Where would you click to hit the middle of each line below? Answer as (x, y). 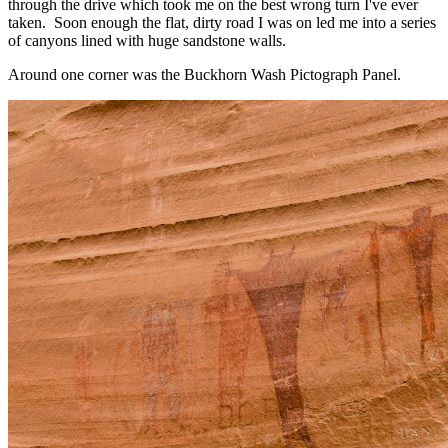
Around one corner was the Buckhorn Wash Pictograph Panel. (204, 74)
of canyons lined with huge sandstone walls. (147, 40)
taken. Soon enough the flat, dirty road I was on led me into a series (222, 22)
